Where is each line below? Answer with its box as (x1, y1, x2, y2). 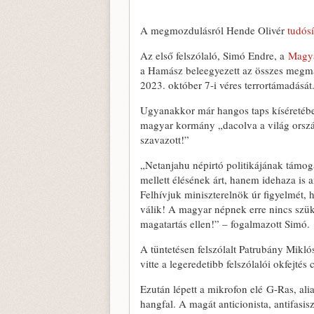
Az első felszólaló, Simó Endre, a (140, 48, 288, 62)
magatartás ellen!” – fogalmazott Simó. (140, 217, 310, 231)
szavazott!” (140, 132, 189, 146)
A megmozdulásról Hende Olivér (140, 23, 287, 37)
